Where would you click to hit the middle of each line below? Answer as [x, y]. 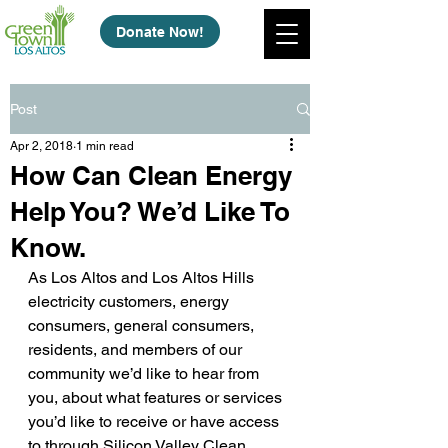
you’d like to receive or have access [155, 421]
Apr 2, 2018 [41, 146]
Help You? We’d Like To [150, 211]
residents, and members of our [137, 349]
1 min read [105, 146]
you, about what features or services [157, 397]
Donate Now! [160, 31]
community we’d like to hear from [145, 373]
